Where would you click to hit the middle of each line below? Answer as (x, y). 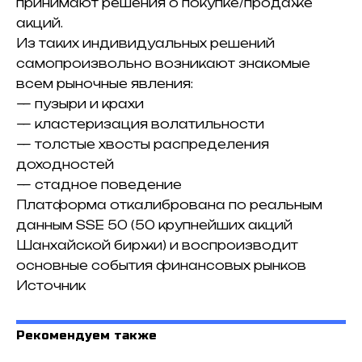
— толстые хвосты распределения (143, 144)
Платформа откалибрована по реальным (169, 204)
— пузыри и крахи (80, 103)
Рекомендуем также (86, 335)
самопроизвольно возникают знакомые (163, 63)
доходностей (65, 164)
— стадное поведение (99, 184)
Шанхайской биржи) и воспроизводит (157, 245)
